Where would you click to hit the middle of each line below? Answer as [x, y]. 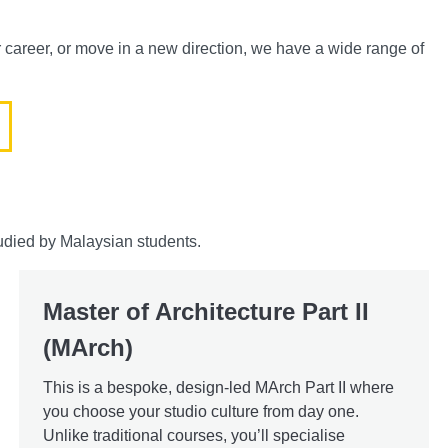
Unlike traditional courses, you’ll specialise [193, 435]
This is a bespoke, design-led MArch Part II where [218, 387]
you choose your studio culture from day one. [200, 411]
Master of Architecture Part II [205, 311]
